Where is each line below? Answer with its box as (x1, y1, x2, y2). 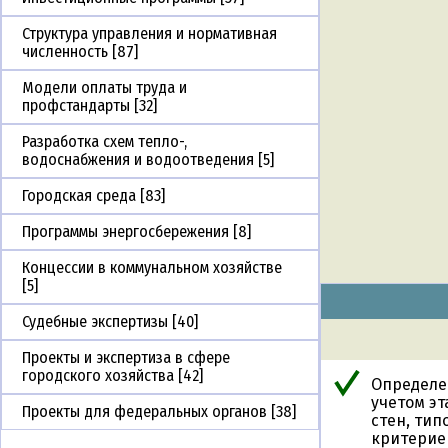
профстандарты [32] (22, 96, 157, 116)
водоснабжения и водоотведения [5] (22, 150, 274, 170)
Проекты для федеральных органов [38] (22, 402, 296, 422)
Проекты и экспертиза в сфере (22, 348, 230, 368)
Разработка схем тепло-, (22, 132, 187, 152)
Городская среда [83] (22, 186, 165, 206)
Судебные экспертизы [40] (22, 312, 198, 332)
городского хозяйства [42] (22, 366, 203, 386)
